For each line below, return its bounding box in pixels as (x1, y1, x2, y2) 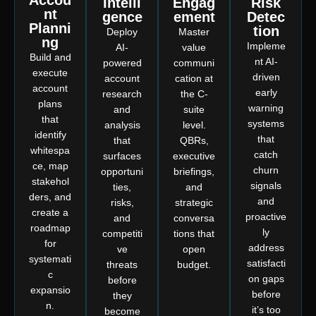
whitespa (30, 145, 70, 157)
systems (248, 118, 284, 130)
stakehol (31, 176, 69, 188)
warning (248, 102, 284, 114)
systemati (29, 253, 71, 265)
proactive (245, 211, 286, 223)
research (102, 88, 142, 100)
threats (107, 259, 138, 271)
